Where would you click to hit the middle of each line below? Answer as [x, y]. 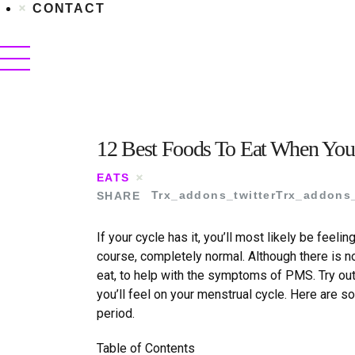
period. [117, 313]
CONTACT [69, 8]
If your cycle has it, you [160, 237]
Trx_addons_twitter [214, 195]
